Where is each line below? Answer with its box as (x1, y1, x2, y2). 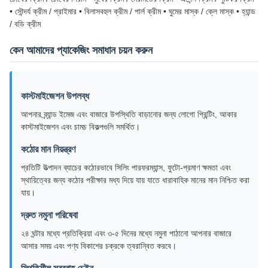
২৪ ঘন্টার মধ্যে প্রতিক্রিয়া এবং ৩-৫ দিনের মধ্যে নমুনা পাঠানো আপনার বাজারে (21, 229, 232, 238)
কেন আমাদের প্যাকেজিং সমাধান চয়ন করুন (10, 44, 153, 56)
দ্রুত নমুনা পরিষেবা (21, 210, 78, 220)
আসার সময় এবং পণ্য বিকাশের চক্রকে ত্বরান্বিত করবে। (21, 241, 176, 251)
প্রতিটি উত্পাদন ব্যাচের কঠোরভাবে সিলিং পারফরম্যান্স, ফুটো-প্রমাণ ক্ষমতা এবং (21, 163, 231, 172)
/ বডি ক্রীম (10, 19, 41, 29)
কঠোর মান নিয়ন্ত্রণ (21, 144, 75, 154)
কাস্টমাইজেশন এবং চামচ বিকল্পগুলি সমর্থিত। (21, 122, 140, 132)
